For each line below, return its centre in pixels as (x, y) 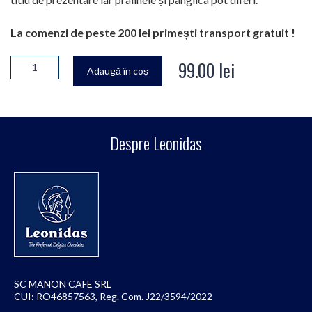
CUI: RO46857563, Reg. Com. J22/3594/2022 (113, 296)
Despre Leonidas (156, 142)
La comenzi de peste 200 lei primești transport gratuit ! (155, 32)
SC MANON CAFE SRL (63, 283)
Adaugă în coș (118, 70)
